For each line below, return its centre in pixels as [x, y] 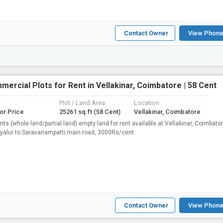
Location [147, 103]
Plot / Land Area [82, 103]
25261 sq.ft [76, 112]
